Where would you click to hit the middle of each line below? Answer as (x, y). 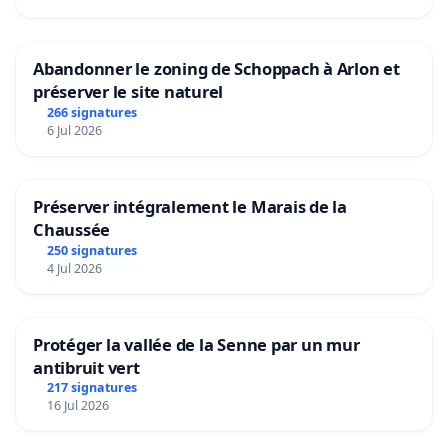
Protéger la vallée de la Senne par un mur (196, 344)
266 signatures (91, 112)
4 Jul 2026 (74, 268)
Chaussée (72, 229)
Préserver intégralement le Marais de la (190, 206)
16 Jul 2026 (77, 406)
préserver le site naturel (128, 91)
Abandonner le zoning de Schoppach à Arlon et (216, 68)
